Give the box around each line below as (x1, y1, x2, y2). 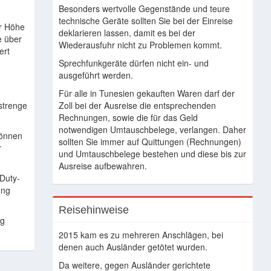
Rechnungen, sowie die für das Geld (58, 111, 198, 123)
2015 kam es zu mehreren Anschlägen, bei (58, 229, 223, 241)
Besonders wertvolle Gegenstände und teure (58, 2, 230, 15)
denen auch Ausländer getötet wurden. (58, 241, 207, 253)
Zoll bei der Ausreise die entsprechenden (58, 99, 216, 111)
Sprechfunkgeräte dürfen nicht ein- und (58, 57, 209, 69)
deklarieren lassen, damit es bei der (58, 27, 195, 39)
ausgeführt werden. (58, 69, 133, 81)
